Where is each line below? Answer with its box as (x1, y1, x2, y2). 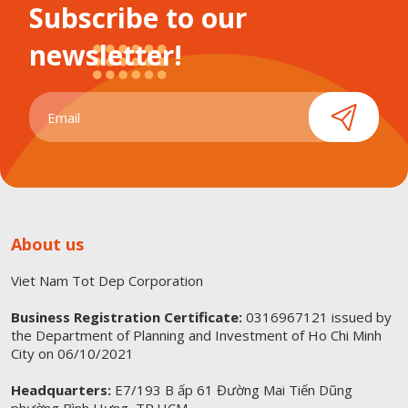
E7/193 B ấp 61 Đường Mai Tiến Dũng (111, 381, 352, 400)
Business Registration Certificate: (11, 308, 242, 327)
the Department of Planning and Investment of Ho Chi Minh (11, 326, 382, 345)
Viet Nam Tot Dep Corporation (11, 271, 203, 291)
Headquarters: (11, 381, 111, 400)
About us (11, 233, 84, 256)
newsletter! (29, 36, 182, 75)
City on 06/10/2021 (11, 344, 134, 363)
